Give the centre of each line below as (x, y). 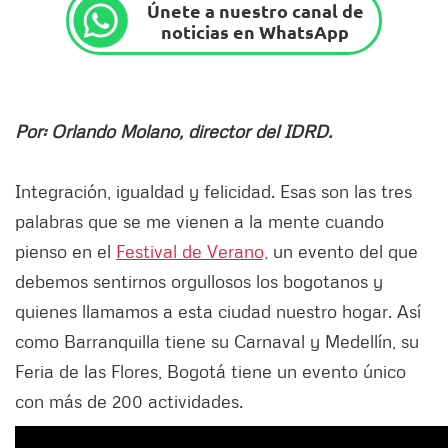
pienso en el (65, 251)
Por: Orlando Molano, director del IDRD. (173, 131)
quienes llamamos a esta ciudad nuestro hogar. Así (218, 311)
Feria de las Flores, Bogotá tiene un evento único (210, 371)
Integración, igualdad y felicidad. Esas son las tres (213, 191)
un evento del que (343, 251)
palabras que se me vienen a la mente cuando (199, 221)
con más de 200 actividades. (129, 401)
